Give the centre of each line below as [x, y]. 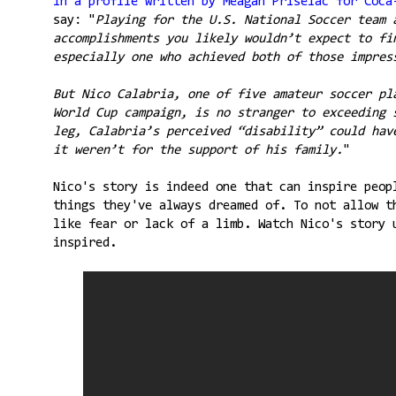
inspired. [84, 243]
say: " [74, 20]
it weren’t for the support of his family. [198, 150]
